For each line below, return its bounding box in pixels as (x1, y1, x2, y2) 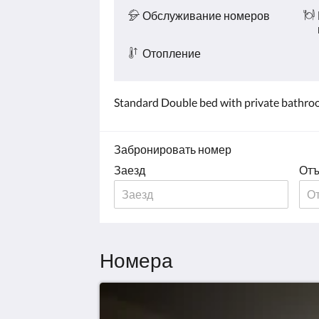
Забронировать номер (114, 142, 231, 156)
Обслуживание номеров (142, 9, 270, 22)
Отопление (142, 46, 201, 60)
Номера (100, 248, 173, 272)
